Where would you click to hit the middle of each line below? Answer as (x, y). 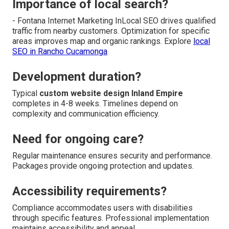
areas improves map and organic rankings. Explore (103, 41)
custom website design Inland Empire (111, 94)
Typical (26, 94)
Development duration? (77, 77)
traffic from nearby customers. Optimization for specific (111, 31)
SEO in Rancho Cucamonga (60, 52)
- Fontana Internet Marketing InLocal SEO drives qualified (114, 21)
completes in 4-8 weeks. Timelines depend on (95, 104)
